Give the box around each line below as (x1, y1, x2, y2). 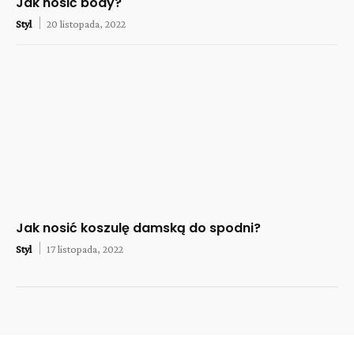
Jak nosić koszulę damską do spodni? (16, 218, 261, 237)
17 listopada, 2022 (47, 242, 123, 255)
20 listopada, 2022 (47, 17, 126, 30)
